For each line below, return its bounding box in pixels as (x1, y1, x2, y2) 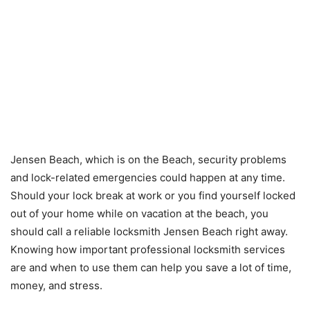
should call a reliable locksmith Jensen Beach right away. (10, 224, 288, 238)
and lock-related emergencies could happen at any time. (10, 170, 285, 184)
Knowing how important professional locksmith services (10, 242, 285, 256)
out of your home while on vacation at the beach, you (10, 206, 268, 220)
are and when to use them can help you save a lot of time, (10, 260, 291, 274)
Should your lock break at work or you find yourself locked (10, 188, 295, 202)
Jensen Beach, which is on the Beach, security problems (10, 152, 286, 166)
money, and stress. (10, 278, 102, 292)
